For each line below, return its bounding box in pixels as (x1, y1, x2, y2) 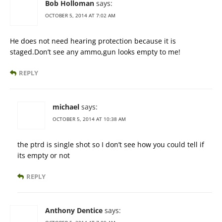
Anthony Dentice (45, 205, 103, 215)
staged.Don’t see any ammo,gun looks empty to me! (10, 47, 180, 56)
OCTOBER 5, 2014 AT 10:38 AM (53, 115, 126, 122)
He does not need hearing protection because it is (10, 36, 176, 46)
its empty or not (17, 150, 70, 160)
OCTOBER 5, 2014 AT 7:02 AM (45, 11, 115, 19)
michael (53, 102, 79, 111)
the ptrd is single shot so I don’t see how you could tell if (17, 139, 204, 149)
